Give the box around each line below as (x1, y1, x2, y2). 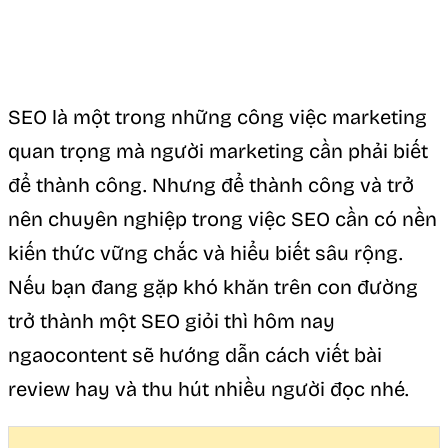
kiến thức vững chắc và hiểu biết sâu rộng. (8, 240, 403, 265)
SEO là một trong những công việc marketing (8, 104, 427, 129)
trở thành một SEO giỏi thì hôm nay (8, 308, 335, 333)
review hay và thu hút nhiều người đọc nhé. (8, 376, 409, 401)
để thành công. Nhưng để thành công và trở (8, 172, 414, 197)
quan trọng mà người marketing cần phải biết (8, 138, 428, 163)
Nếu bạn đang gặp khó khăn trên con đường (8, 274, 418, 299)
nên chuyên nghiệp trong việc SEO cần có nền (8, 206, 437, 231)
